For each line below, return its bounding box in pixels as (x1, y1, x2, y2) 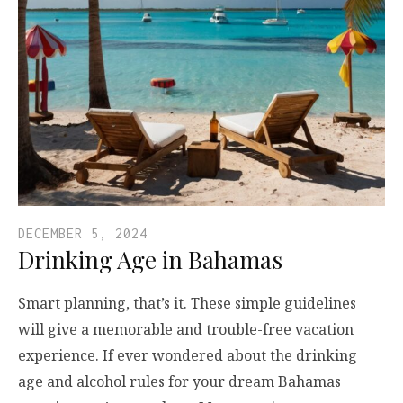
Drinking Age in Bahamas (18, 244, 282, 276)
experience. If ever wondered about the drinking (18, 345, 357, 366)
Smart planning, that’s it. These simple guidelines (18, 293, 356, 314)
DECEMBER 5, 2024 (18, 226, 148, 242)
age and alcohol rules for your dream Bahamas (18, 372, 341, 392)
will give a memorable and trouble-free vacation (18, 319, 354, 340)
